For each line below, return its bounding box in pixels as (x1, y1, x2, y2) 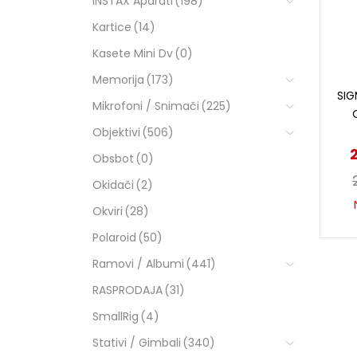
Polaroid (92, 229, 136, 245)
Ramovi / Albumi (92, 255, 184, 272)
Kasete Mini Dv (92, 45, 173, 61)
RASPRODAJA (92, 281, 163, 298)
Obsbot (92, 150, 134, 167)
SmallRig (92, 308, 139, 324)
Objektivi (92, 124, 140, 140)
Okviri (92, 202, 123, 219)
